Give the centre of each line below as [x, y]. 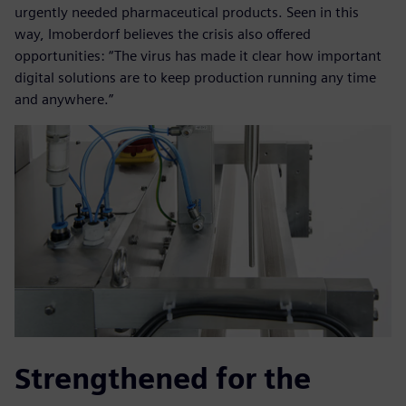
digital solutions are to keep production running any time [195, 78]
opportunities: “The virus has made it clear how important [198, 56]
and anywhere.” [64, 100]
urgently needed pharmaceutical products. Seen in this [187, 13]
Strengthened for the [163, 379]
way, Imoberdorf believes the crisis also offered [163, 34]
